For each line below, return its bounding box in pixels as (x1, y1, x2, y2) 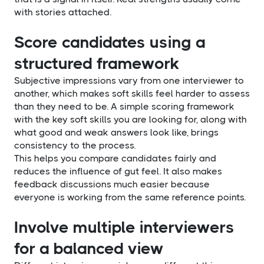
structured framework (14, 53, 180, 73)
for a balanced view (14, 238, 164, 258)
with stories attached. (14, 6, 111, 18)
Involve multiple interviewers (14, 217, 235, 237)
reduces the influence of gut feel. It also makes (14, 165, 222, 177)
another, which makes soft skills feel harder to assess (14, 87, 250, 99)
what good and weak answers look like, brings (14, 126, 219, 138)
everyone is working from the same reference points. (14, 191, 246, 203)
